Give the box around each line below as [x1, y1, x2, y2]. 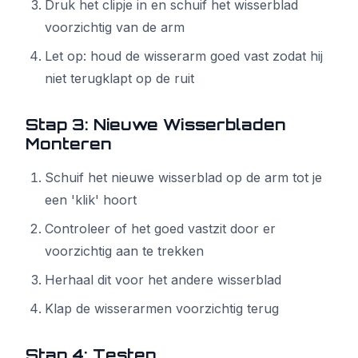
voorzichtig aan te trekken [45, 243, 204, 259]
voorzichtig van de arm [45, 19, 185, 35]
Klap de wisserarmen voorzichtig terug [45, 300, 279, 316]
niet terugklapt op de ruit [45, 70, 194, 86]
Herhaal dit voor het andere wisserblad [45, 272, 281, 288]
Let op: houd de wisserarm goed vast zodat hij [45, 48, 323, 64]
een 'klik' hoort [45, 192, 137, 208]
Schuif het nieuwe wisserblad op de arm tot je [45, 169, 322, 185]
